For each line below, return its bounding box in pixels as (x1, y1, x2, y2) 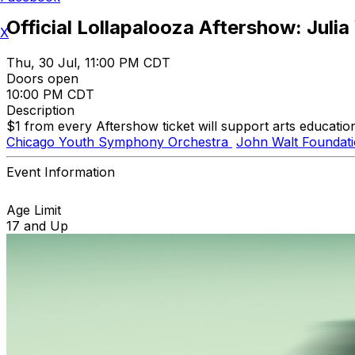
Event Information (6, 163, 115, 180)
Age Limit (6, 201, 61, 218)
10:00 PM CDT (6, 86, 94, 102)
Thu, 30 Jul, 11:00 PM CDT (6, 54, 170, 71)
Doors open (6, 70, 78, 86)
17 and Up (6, 217, 68, 234)
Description (6, 101, 74, 118)
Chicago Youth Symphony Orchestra (6, 133, 232, 150)
